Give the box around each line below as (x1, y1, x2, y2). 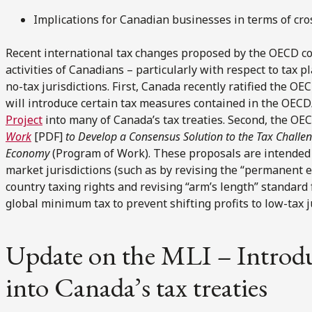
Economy (6, 145, 52, 161)
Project (6, 111, 42, 127)
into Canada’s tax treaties (6, 269, 267, 305)
